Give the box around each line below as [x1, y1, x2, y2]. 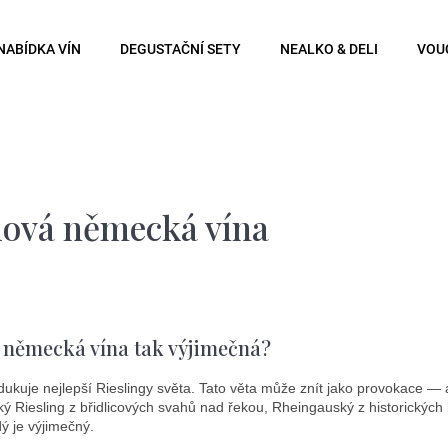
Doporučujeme [73, 282, 209, 310]
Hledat [244, 200, 285, 217]
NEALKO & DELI [280, 41, 378, 57]
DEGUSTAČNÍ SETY [120, 41, 241, 57]
